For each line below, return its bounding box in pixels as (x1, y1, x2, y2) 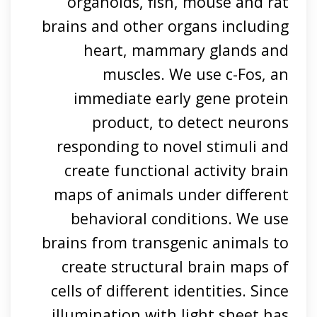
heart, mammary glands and (83, 39, 289, 60)
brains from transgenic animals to (41, 231, 289, 253)
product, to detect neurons (91, 111, 289, 132)
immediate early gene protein (73, 87, 289, 108)
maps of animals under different (53, 183, 289, 204)
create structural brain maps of (61, 255, 289, 277)
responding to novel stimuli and (56, 135, 289, 156)
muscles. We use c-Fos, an (102, 63, 289, 84)
